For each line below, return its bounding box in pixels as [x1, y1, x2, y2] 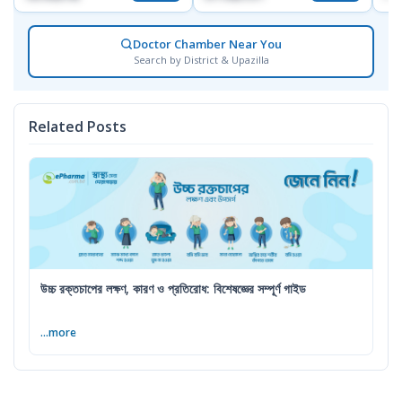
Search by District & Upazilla [133, 52, 269, 66]
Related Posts [29, 116, 127, 136]
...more [40, 325, 76, 341]
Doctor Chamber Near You [133, 35, 282, 52]
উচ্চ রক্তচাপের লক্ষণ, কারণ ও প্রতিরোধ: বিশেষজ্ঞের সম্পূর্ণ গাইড [40, 280, 306, 298]
